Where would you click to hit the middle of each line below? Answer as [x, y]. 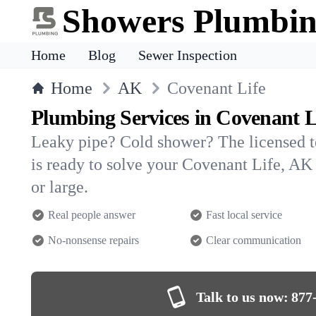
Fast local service [244, 215]
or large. [60, 187]
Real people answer [92, 215]
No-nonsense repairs [93, 240]
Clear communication [254, 240]
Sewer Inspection [188, 55]
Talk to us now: [242, 297]
